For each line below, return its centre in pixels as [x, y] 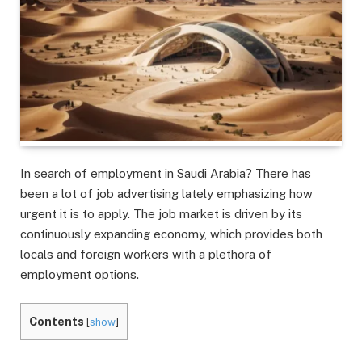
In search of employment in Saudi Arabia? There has [166, 174]
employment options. [80, 275]
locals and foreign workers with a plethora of [146, 255]
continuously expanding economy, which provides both [171, 234]
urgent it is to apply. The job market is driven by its [161, 214]
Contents [57, 322]
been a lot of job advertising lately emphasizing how [166, 194]
